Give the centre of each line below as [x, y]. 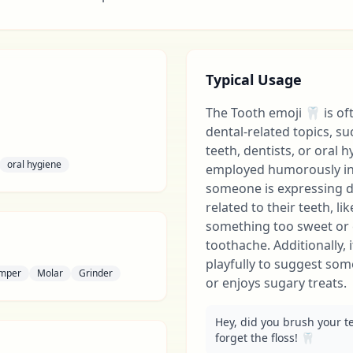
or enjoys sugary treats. [276, 283]
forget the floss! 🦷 [265, 338]
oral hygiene [34, 164]
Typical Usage [254, 80]
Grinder [96, 273]
